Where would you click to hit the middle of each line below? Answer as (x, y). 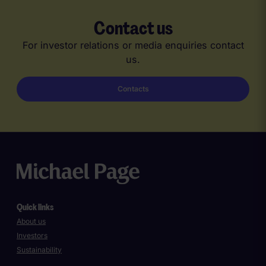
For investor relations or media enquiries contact (133, 45)
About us (31, 221)
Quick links (35, 207)
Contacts (133, 89)
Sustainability (39, 250)
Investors (32, 236)
